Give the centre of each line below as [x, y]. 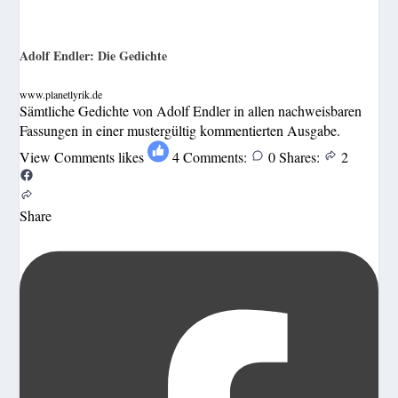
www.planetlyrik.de [61, 95]
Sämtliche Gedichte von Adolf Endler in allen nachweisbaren [191, 111]
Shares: [300, 157]
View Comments [68, 157]
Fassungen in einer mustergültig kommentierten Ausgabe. [180, 131]
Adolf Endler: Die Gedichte [94, 55]
